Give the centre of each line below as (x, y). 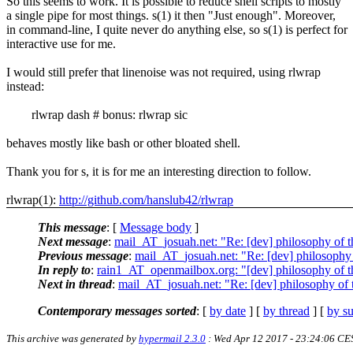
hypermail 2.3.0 (172, 338)
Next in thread (75, 284)
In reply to (64, 269)
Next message (73, 241)
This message (72, 227)
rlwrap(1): (33, 199)
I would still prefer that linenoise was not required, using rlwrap (163, 72)
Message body (156, 227)
